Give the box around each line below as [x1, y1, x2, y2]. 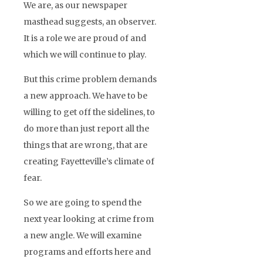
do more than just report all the [23, 123, 149, 134]
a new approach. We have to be [23, 90, 147, 101]
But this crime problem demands [23, 73, 157, 85]
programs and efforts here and [23, 246, 151, 257]
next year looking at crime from [23, 213, 154, 224]
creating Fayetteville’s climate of [23, 156, 154, 167]
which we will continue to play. [23, 49, 146, 60]
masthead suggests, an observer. [23, 16, 156, 27]
